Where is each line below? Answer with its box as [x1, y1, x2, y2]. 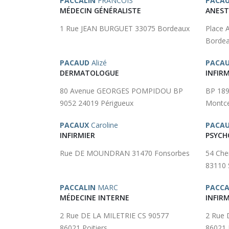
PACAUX [60, 120, 89, 130]
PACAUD [60, 58, 89, 67]
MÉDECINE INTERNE [60, 193, 129, 202]
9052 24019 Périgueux [60, 98, 133, 108]
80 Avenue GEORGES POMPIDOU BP [60, 86, 183, 96]
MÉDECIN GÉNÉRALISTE [60, 6, 141, 15]
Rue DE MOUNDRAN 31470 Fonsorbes [60, 148, 190, 158]
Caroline [89, 120, 118, 130]
